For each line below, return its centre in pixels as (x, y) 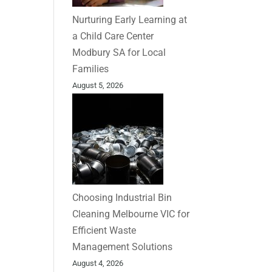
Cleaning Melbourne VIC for (131, 214)
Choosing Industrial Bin (122, 197)
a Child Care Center (113, 36)
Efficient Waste (104, 230)
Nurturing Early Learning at (130, 19)
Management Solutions (123, 246)
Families (91, 69)
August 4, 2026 (98, 263)
